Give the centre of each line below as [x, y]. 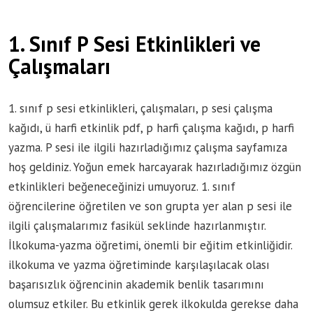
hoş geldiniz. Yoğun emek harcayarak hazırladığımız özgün [155, 167]
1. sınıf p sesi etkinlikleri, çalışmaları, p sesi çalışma [140, 108]
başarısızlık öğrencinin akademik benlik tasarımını [136, 284]
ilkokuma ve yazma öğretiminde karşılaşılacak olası [139, 264]
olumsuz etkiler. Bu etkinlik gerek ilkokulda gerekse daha [153, 304]
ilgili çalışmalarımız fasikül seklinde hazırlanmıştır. [137, 225]
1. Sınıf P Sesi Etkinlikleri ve [134, 43]
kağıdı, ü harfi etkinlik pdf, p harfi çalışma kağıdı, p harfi [151, 128]
